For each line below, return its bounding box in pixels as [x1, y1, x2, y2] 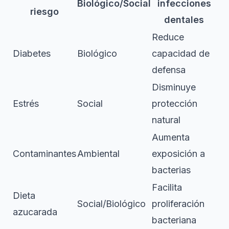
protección [152, 98, 197, 109]
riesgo [30, 6, 59, 17]
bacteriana [152, 214, 196, 225]
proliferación [152, 198, 204, 209]
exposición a [152, 148, 205, 159]
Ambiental [77, 148, 120, 159]
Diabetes [13, 48, 51, 59]
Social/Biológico [77, 198, 146, 209]
